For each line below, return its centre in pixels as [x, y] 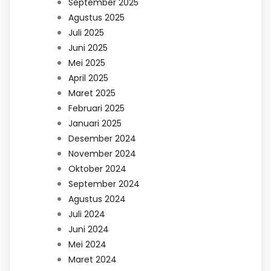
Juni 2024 [89, 229]
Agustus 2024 [97, 199]
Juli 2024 [87, 214]
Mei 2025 [87, 63]
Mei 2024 [87, 244]
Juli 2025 [86, 32]
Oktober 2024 [97, 168]
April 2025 [88, 78]
